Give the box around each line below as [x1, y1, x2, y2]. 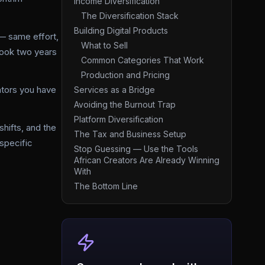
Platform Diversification [74, 114, 163, 124]
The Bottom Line [74, 181, 138, 191]
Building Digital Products [74, 25, 168, 35]
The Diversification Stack [81, 11, 179, 21]
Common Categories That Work [81, 55, 204, 65]
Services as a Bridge [74, 85, 155, 95]
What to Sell [81, 40, 128, 50]
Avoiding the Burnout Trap [74, 99, 176, 109]
